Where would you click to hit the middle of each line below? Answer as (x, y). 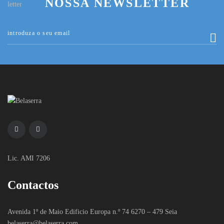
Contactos (33, 185)
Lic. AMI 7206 (29, 158)
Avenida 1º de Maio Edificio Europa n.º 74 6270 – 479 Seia (92, 211)
